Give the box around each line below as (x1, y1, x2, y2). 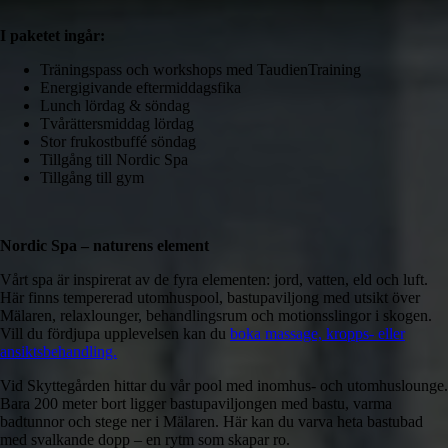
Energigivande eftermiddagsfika (40, 78, 241, 96)
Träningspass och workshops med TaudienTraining (40, 60, 361, 78)
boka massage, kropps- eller (230, 324, 405, 342)
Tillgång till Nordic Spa (40, 150, 188, 168)
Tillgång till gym (40, 168, 144, 186)
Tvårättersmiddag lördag (40, 114, 194, 132)
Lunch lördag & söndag (40, 96, 190, 114)
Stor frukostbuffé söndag (40, 132, 196, 150)
